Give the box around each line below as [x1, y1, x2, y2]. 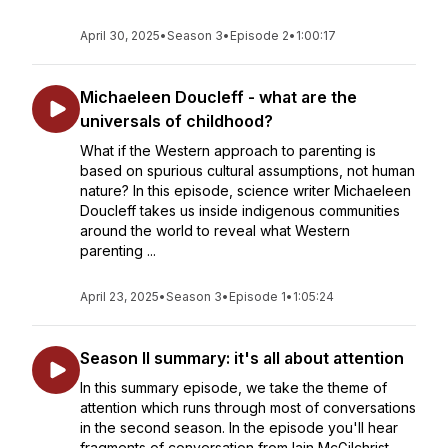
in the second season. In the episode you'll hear [80, 419, 398, 436]
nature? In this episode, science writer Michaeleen [80, 182, 411, 199]
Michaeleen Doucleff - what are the [80, 87, 357, 107]
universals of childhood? [80, 111, 273, 131]
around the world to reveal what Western [80, 222, 350, 239]
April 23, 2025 [80, 289, 159, 304]
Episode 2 [230, 28, 289, 43]
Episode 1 [229, 289, 286, 304]
